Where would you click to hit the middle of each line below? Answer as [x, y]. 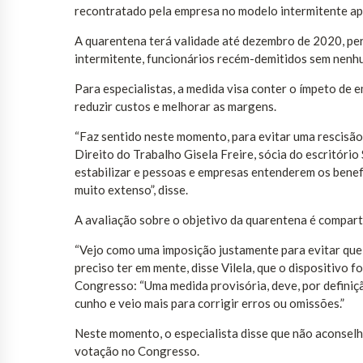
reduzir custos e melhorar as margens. [175, 107]
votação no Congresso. [137, 351]
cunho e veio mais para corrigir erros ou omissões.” [209, 303]
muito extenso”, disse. [131, 190]
